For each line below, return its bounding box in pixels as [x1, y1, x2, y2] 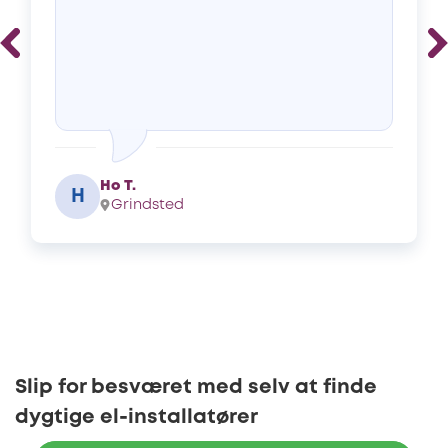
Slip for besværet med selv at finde [15, 378, 377, 398]
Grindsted [111, 199, 184, 213]
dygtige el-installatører [15, 408, 258, 428]
